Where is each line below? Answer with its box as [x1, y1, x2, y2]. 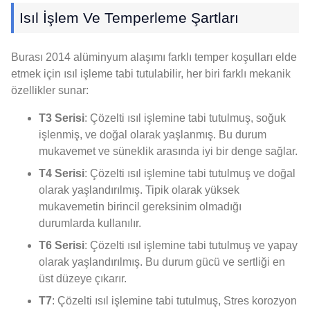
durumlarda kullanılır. [39, 217, 141, 229]
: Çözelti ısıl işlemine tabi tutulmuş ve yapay [84, 239, 298, 251]
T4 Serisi [39, 167, 84, 179]
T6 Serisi [39, 239, 84, 251]
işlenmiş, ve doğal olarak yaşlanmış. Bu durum [39, 128, 266, 140]
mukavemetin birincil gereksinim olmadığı [39, 200, 241, 212]
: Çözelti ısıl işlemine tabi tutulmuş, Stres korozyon [52, 294, 297, 307]
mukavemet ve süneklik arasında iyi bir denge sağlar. [39, 145, 298, 157]
